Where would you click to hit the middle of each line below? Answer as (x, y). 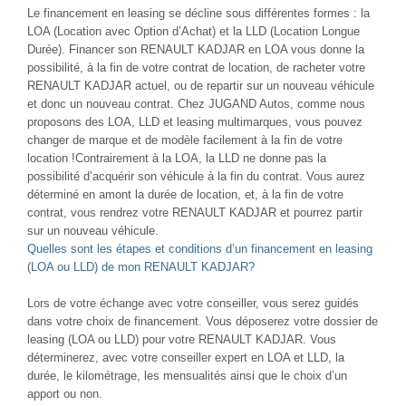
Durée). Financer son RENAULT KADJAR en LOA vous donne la (196, 49)
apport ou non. (65, 393)
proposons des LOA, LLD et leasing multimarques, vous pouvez (195, 121)
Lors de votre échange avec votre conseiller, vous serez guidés (193, 303)
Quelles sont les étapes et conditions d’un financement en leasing (200, 248)
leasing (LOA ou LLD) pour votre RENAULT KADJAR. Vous (182, 339)
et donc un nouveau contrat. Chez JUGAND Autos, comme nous (196, 103)
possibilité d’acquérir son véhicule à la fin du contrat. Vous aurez (196, 176)
